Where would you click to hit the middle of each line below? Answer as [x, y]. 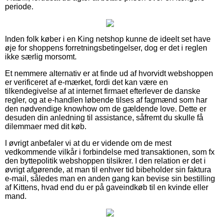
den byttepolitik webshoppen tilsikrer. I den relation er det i [105, 161]
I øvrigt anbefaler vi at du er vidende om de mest [88, 143]
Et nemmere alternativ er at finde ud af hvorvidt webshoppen [109, 73]
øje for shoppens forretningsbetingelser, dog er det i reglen [106, 48]
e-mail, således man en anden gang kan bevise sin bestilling [110, 178]
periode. [19, 6]
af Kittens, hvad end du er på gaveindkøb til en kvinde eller [107, 187]
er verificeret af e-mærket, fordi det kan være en [86, 82]
